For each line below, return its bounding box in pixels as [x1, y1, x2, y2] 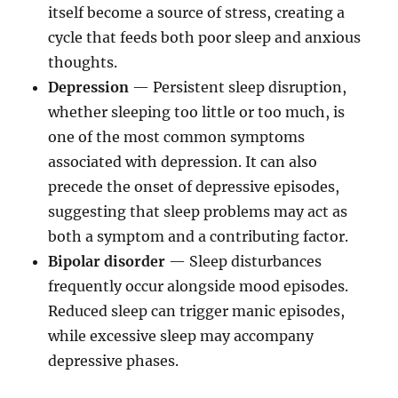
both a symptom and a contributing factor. [48, 227, 349, 246]
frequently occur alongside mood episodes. [48, 277, 349, 296]
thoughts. [48, 53, 118, 72]
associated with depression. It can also [48, 153, 318, 171]
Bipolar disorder [48, 252, 166, 271]
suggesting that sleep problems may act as [48, 203, 348, 221]
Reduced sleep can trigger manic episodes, [48, 302, 346, 321]
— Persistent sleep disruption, [129, 78, 347, 97]
